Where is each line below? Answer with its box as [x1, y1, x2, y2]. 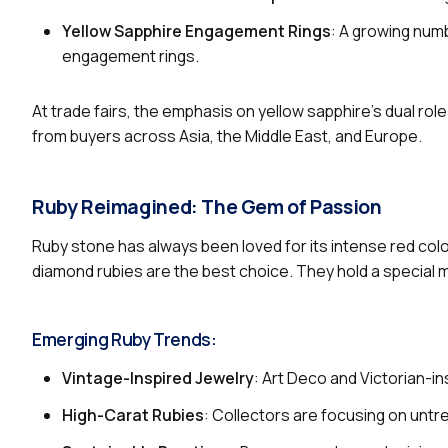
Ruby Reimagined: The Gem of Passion [32, 192, 382, 220]
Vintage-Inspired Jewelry [62, 366, 254, 389]
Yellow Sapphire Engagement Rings [62, 19, 331, 42]
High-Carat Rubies [62, 403, 204, 426]
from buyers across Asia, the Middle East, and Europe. [32, 124, 422, 147]
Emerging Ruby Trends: [32, 327, 217, 351]
